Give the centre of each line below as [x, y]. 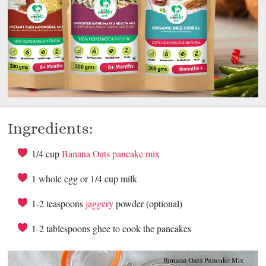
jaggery [100, 203]
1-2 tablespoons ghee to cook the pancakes [112, 228]
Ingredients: [50, 128]
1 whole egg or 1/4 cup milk [85, 178]
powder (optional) [148, 203]
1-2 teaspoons [59, 203]
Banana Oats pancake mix [111, 153]
